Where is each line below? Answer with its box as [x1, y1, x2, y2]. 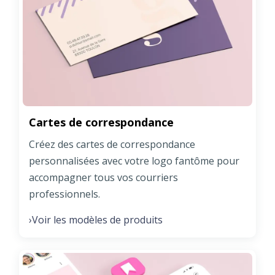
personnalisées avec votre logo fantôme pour [29, 153, 239, 168]
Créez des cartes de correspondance [29, 137, 195, 151]
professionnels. [29, 187, 100, 201]
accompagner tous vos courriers [29, 170, 178, 184]
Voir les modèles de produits [32, 212, 163, 227]
